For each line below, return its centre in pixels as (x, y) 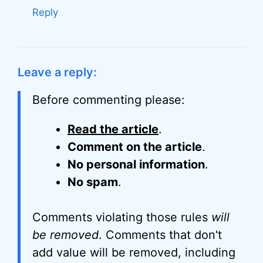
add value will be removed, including (134, 252)
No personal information (136, 164)
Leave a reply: (57, 72)
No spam (93, 182)
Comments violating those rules (122, 217)
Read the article (113, 129)
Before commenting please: (109, 100)
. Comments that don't (160, 235)
